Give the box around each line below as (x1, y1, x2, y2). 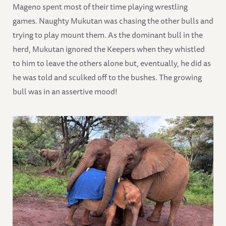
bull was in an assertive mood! (13, 84, 118, 98)
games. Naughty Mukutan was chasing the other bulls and (13, 14, 213, 27)
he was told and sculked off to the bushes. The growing (13, 70, 202, 84)
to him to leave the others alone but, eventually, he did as (13, 56, 211, 70)
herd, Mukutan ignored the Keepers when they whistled (13, 42, 205, 55)
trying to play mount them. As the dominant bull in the (13, 28, 203, 41)
